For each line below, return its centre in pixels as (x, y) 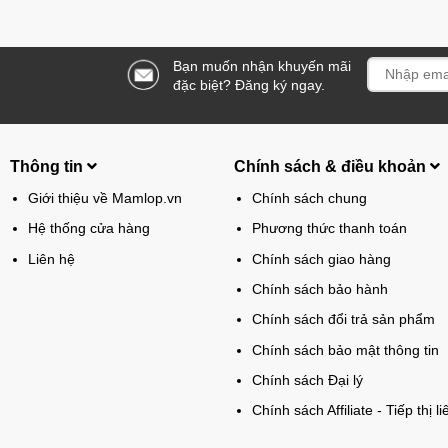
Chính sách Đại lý (307, 380)
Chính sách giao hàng (321, 258)
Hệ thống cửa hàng (88, 228)
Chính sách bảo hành (319, 288)
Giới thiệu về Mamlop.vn (104, 197)
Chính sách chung (309, 197)
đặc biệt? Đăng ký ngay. (249, 84)
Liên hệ (51, 258)
